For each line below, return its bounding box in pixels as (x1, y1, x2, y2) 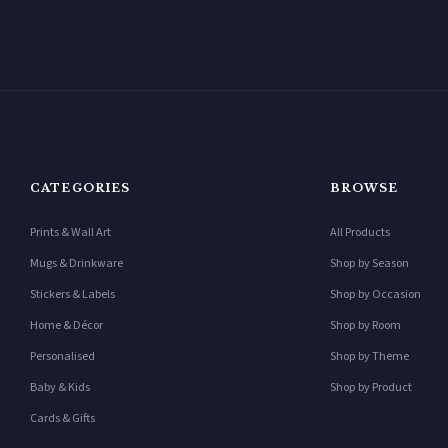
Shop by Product (330, 379, 413, 396)
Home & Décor (30, 317, 103, 334)
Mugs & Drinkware (30, 255, 123, 272)
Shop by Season (330, 255, 410, 272)
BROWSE (330, 180, 399, 195)
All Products (330, 224, 391, 241)
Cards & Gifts (30, 410, 95, 427)
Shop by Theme (330, 348, 410, 365)
